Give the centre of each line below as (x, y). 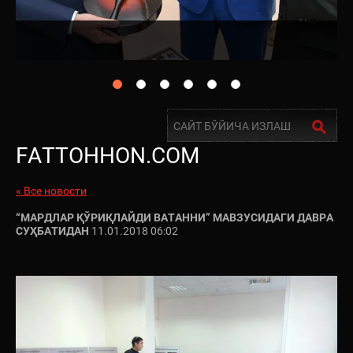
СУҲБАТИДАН (52, 230)
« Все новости (51, 190)
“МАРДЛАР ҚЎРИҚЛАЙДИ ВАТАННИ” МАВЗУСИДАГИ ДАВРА (175, 217)
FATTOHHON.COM (108, 156)
